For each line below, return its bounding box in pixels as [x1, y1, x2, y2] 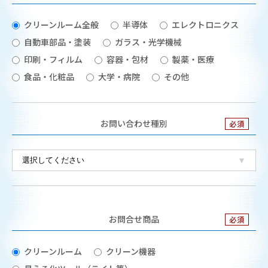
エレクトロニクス [172, 19, 239, 31]
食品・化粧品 [24, 71, 74, 83]
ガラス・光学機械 [115, 36, 182, 48]
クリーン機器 [106, 245, 156, 258]
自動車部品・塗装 [24, 36, 91, 48]
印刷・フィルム [24, 53, 83, 66]
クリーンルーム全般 [24, 19, 99, 31]
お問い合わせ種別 [100, 117, 167, 130]
